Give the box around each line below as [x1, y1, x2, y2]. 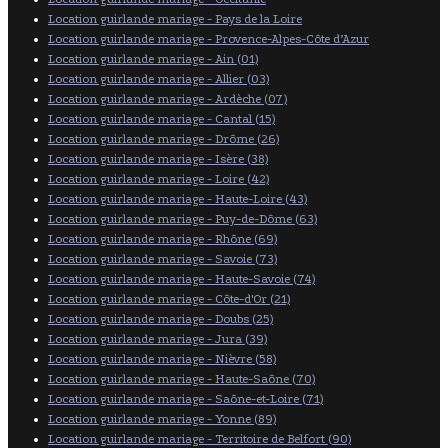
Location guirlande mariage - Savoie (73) [48, 251, 277, 266]
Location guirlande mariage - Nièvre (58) [48, 351, 276, 366]
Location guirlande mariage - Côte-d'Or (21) [48, 291, 290, 306]
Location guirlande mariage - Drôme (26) [48, 131, 279, 146]
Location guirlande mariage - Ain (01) [48, 51, 258, 66]
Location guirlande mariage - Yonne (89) [48, 411, 276, 426]
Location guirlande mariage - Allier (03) [48, 71, 269, 86]
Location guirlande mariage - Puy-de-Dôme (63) [48, 211, 317, 226]
